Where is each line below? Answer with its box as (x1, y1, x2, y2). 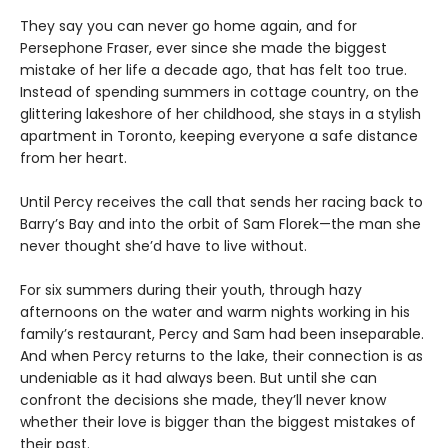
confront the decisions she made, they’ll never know (20, 390, 386, 411)
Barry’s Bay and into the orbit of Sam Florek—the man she (20, 214, 421, 235)
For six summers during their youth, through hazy (20, 280, 362, 301)
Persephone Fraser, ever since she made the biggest (20, 38, 387, 59)
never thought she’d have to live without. (20, 236, 307, 257)
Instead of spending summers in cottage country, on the (20, 82, 419, 103)
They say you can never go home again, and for (20, 16, 357, 37)
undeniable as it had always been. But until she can (20, 368, 377, 389)
